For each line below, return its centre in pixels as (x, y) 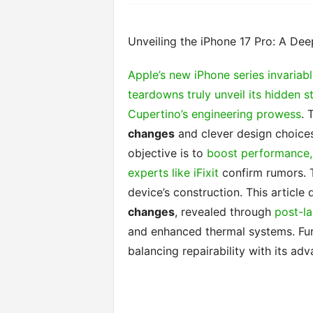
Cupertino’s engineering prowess (214, 114)
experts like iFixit (173, 173)
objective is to (167, 153)
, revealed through (224, 212)
